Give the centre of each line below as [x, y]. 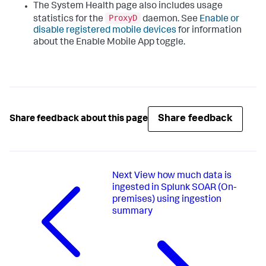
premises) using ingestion [167, 200]
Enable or [219, 19]
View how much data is [183, 177]
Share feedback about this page [79, 119]
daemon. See [170, 19]
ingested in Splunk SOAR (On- [174, 189]
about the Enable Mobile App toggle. [109, 43]
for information [209, 31]
